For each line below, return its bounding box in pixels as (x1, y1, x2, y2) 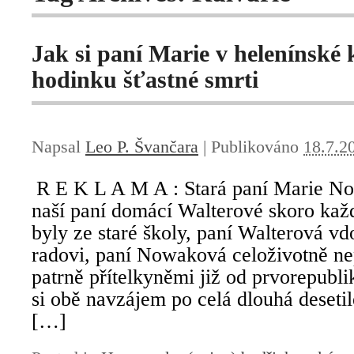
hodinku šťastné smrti (32, 66, 258, 93)
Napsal (32, 137, 85, 157)
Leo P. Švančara (85, 137, 198, 157)
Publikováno (211, 137, 303, 157)
